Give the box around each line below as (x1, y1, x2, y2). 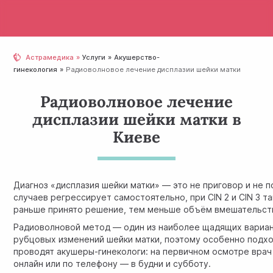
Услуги (82, 53, 106, 62)
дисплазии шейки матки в (32, 109, 241, 129)
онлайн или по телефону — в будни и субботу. (13, 258, 211, 269)
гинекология (13, 65, 58, 74)
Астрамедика (26, 53, 74, 62)
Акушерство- (114, 53, 160, 62)
